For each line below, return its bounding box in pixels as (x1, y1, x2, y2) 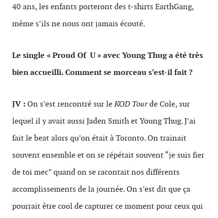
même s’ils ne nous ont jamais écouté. (12, 18, 145, 29)
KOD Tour (114, 98, 147, 109)
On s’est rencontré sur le (25, 98, 114, 109)
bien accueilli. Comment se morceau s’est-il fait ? (12, 67, 193, 77)
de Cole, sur (147, 98, 190, 109)
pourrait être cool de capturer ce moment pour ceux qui (12, 200, 203, 211)
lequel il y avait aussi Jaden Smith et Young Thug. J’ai (12, 115, 196, 126)
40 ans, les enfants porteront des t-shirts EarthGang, (12, 1, 194, 12)
